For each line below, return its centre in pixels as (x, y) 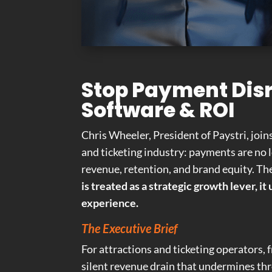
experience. (110, 203)
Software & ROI (158, 110)
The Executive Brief (130, 229)
